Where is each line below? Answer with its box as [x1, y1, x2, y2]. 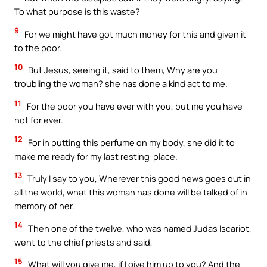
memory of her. [14, 200, 74, 212]
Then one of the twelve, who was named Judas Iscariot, [26, 222, 252, 234]
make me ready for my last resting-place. [14, 150, 178, 162]
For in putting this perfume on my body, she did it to [26, 136, 235, 148]
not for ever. [14, 113, 63, 126]
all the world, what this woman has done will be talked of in [14, 186, 247, 198]
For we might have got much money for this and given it [23, 27, 246, 40]
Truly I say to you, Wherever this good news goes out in [26, 172, 251, 185]
